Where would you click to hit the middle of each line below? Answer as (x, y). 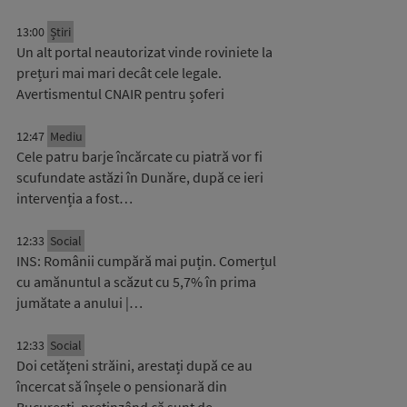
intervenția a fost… (74, 198)
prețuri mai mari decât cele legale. (119, 73)
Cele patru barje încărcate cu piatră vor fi (139, 156)
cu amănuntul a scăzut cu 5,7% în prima (136, 282)
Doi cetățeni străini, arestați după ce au (134, 365)
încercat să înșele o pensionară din (122, 386)
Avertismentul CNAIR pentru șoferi (120, 94)
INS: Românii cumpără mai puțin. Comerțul (146, 261)
